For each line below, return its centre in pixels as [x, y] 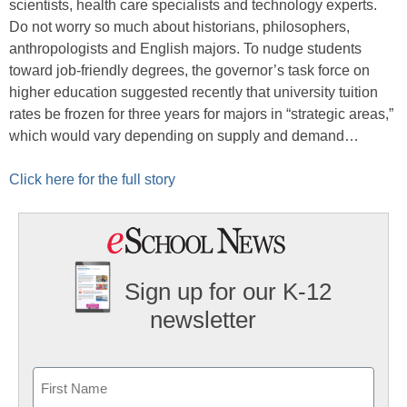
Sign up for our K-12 [228, 292]
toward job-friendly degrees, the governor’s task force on [189, 70]
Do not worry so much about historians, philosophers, [179, 27]
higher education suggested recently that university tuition [194, 92]
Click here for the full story [92, 179]
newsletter [203, 320]
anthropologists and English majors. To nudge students [185, 49]
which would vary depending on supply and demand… [184, 136]
